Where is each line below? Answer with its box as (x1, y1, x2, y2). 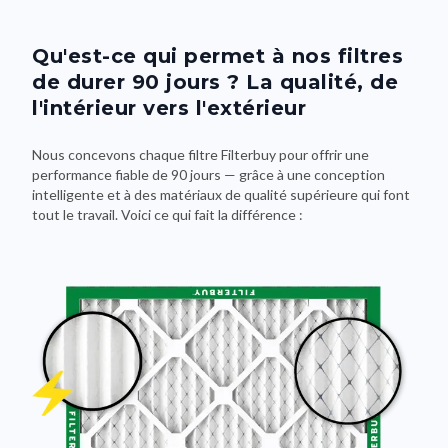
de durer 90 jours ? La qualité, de (32, 70, 398, 95)
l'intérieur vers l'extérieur (32, 96, 306, 121)
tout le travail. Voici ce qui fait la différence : (32, 206, 303, 224)
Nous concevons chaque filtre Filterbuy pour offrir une (32, 146, 369, 164)
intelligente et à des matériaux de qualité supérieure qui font (32, 186, 410, 204)
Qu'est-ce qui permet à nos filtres (32, 44, 403, 69)
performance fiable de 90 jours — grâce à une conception (32, 166, 385, 184)
